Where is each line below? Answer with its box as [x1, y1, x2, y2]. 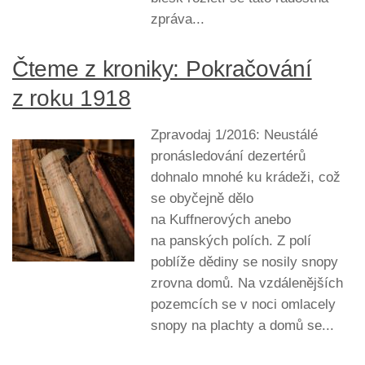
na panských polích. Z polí [151, 232, 311, 248]
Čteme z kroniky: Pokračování [12, 55, 312, 81]
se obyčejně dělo [151, 190, 253, 206]
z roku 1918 [12, 85, 131, 111]
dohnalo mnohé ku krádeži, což [151, 169, 341, 185]
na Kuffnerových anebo [151, 211, 291, 227]
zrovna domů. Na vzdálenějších [151, 275, 343, 291]
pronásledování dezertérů [151, 147, 306, 164]
